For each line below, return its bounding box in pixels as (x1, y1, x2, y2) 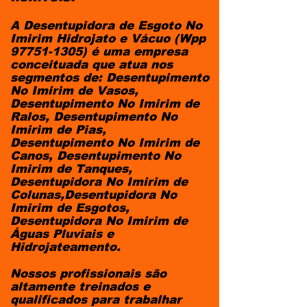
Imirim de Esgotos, (10, 201, 130, 214)
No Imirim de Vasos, (10, 84, 138, 97)
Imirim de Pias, (10, 123, 106, 136)
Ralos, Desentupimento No (10, 110, 177, 123)
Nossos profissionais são (10, 267, 167, 280)
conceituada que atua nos (10, 58, 173, 71)
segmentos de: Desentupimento (10, 71, 209, 84)
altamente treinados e (10, 280, 150, 293)
